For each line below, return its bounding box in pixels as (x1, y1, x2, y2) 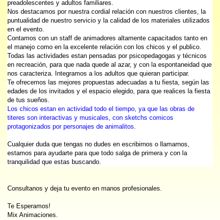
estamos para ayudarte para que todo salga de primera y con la (7, 150, 187, 157)
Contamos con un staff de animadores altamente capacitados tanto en (7, 35, 207, 42)
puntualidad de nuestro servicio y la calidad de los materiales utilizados (7, 17, 210, 25)
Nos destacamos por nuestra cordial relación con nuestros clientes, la (7, 8, 206, 16)
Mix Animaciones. (7, 212, 58, 219)
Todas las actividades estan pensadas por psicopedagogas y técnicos (7, 53, 207, 60)
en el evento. (7, 26, 44, 33)
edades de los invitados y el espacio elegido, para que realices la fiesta (7, 88, 210, 95)
